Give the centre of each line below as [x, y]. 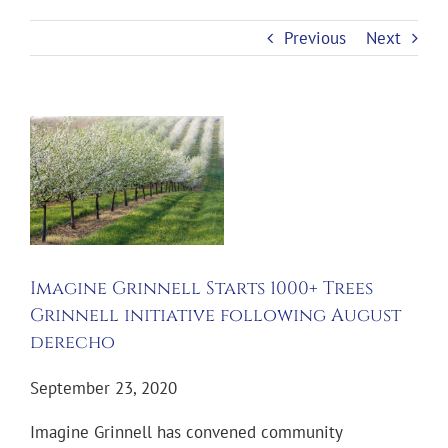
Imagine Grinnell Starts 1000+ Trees [201, 289]
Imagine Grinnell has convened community [186, 432]
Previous [315, 38]
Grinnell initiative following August [215, 316]
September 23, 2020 [103, 388]
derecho [72, 343]
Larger [52, 151]
